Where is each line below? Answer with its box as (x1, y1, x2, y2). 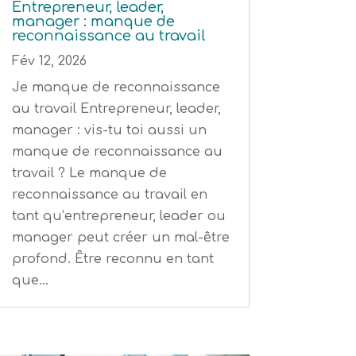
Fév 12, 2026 (11, 54, 87, 69)
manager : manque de (11, 14, 175, 30)
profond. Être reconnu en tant (11, 252, 214, 267)
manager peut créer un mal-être (11, 230, 230, 246)
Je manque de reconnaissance (11, 80, 220, 95)
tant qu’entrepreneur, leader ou (11, 209, 226, 224)
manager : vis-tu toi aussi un (11, 123, 207, 138)
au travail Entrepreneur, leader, (11, 102, 221, 117)
